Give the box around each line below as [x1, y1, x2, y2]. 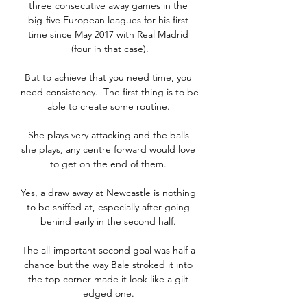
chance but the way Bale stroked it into [24, 258, 193, 271]
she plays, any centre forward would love [21, 143, 195, 156]
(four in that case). [71, 42, 149, 56]
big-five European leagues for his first [28, 14, 188, 27]
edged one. [82, 287, 137, 300]
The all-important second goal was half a [21, 244, 195, 257]
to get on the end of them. [50, 158, 169, 171]
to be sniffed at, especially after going [27, 201, 190, 214]
